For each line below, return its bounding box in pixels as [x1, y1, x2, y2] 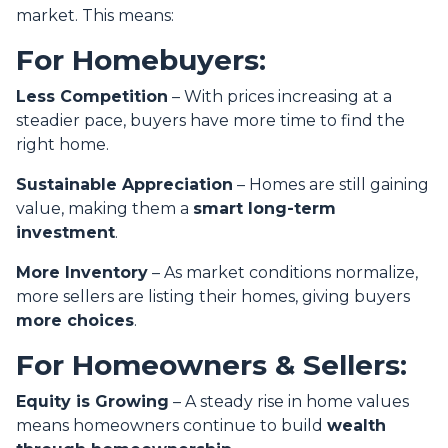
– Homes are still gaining [233, 175, 429, 195]
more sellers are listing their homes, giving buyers [16, 287, 410, 307]
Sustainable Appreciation [16, 175, 233, 195]
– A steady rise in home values [169, 392, 409, 412]
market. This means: [16, 6, 174, 26]
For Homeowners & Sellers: [16, 348, 407, 383]
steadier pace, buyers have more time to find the [16, 111, 405, 131]
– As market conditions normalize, [148, 263, 418, 283]
